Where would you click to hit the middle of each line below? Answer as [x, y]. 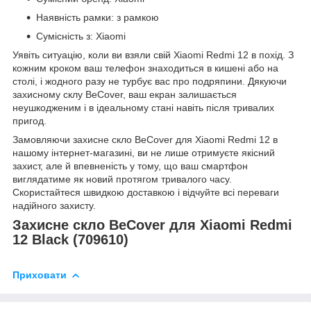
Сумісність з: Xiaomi [81, 36]
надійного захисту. [54, 205]
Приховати [40, 275]
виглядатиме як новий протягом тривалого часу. [122, 179]
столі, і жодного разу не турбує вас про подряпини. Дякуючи [150, 81]
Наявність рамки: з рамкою [98, 17]
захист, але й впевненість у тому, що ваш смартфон [130, 166]
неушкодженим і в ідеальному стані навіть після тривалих [143, 107]
